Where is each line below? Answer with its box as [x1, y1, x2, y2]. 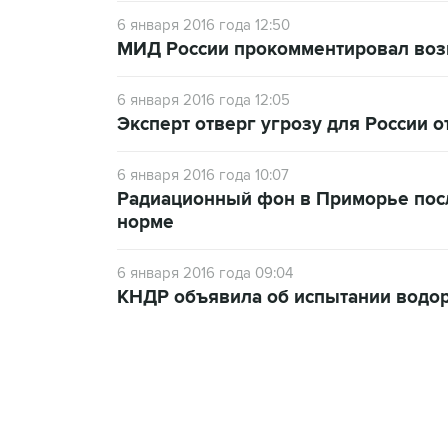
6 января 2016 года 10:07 [117, 166, 289, 184]
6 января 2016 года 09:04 [117, 264, 293, 282]
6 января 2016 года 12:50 [117, 16, 290, 34]
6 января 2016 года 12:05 [117, 91, 290, 109]
